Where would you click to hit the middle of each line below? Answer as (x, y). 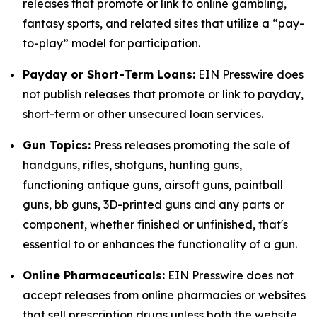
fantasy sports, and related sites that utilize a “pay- (163, 23)
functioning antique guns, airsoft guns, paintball (153, 185)
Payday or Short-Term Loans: (109, 74)
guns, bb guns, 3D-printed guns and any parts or (154, 204)
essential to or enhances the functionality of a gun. (160, 244)
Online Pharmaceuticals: (94, 275)
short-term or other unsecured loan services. (143, 114)
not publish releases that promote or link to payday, (163, 94)
